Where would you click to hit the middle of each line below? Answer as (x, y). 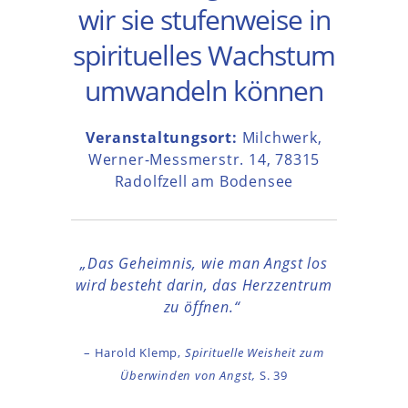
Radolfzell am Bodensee (204, 182)
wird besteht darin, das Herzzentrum (204, 286)
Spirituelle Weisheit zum (254, 353)
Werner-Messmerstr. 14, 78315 (204, 160)
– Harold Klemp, (134, 353)
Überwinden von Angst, (190, 376)
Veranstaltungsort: (164, 138)
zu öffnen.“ (204, 307)
